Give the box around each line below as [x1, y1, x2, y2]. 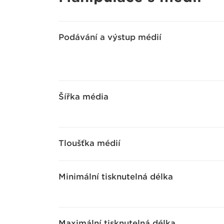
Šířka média [58, 92, 108, 101]
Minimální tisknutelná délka [58, 172, 173, 181]
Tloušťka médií [58, 138, 120, 148]
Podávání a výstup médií [58, 32, 161, 42]
